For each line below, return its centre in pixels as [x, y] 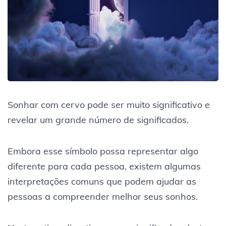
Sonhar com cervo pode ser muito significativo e [109, 104]
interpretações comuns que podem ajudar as [102, 181]
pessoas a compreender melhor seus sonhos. [103, 196]
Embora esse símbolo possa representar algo [103, 151]
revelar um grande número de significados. [98, 120]
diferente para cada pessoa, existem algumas [104, 166]
